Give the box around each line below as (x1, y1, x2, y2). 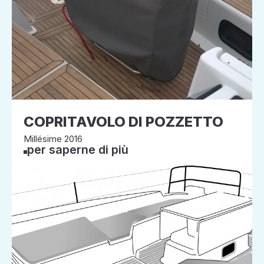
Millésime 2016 (24, 133, 82, 144)
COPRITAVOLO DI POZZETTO (24, 113, 223, 130)
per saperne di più (27, 143, 128, 157)
